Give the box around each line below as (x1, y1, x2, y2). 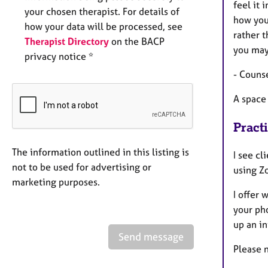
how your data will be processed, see (25, 20, 182, 33)
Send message (118, 230, 184, 243)
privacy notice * (25, 50, 93, 63)
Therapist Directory (25, 35, 109, 48)
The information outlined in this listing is (12, 146, 189, 159)
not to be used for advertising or (12, 161, 151, 173)
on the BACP (109, 35, 165, 48)
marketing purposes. (12, 176, 100, 188)
